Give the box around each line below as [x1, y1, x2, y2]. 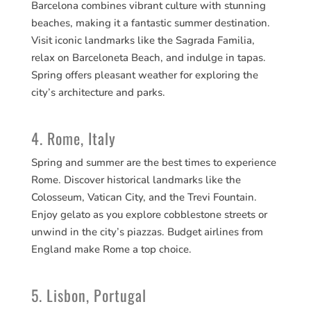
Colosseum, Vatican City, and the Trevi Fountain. [31, 190, 257, 204]
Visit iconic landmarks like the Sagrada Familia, [31, 33, 255, 47]
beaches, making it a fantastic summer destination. [31, 15, 270, 30]
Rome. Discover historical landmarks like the [31, 172, 241, 187]
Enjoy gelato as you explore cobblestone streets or [31, 207, 267, 221]
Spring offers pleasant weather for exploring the [31, 67, 258, 82]
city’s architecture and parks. [31, 85, 165, 99]
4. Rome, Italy [31, 126, 116, 149]
